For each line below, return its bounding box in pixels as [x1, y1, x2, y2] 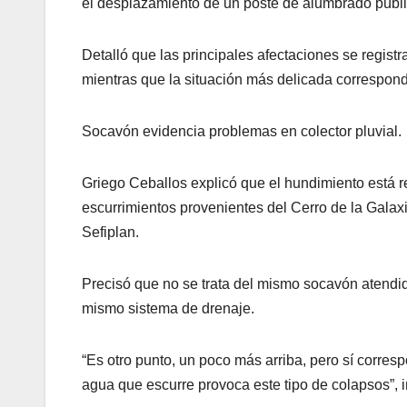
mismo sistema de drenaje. [82, 301, 254, 317]
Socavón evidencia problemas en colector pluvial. [82, 124, 402, 140]
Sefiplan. [82, 224, 139, 241]
